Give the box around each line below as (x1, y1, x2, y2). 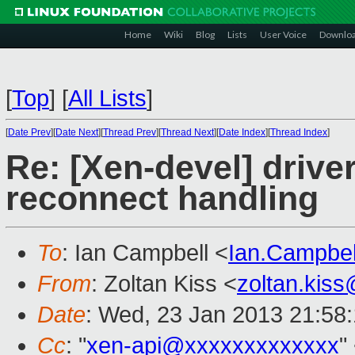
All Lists (68, 86, 147, 111)
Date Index (219, 127, 265, 138)
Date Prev (8, 127, 51, 138)
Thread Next (161, 127, 214, 138)
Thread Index (270, 127, 327, 138)
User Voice (260, 29, 307, 40)
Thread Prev (103, 127, 156, 138)
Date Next (55, 127, 98, 138)
